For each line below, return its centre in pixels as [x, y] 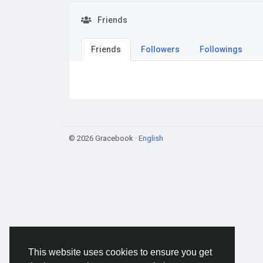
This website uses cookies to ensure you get [120, 252]
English [151, 138]
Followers [160, 49]
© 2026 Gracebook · [104, 138]
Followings [221, 49]
